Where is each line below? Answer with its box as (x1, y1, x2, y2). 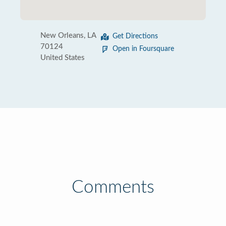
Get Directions (112, 33, 158, 40)
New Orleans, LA (40, 32, 96, 39)
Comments (72, 179, 154, 196)
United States (40, 54, 85, 62)
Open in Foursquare (112, 45, 174, 52)
